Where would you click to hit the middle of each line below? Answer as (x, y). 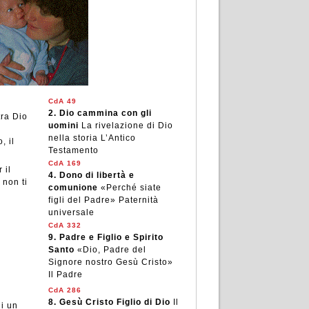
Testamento (73, 150)
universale (71, 212)
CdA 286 (64, 290)
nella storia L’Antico (92, 138)
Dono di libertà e (97, 175)
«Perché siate (131, 188)
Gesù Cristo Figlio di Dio (114, 302)
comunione (73, 188)
